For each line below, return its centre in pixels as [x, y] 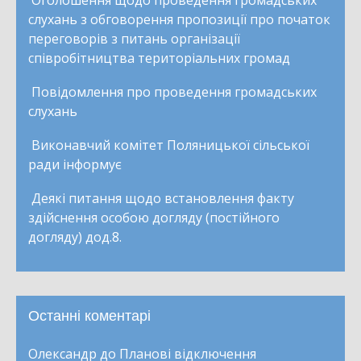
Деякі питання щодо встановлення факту [163, 198]
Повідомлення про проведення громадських [174, 91]
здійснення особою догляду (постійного [154, 217]
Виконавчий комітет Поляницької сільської [170, 145]
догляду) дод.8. [75, 237]
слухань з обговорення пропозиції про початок [179, 19]
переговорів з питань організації [134, 38]
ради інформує [75, 164]
